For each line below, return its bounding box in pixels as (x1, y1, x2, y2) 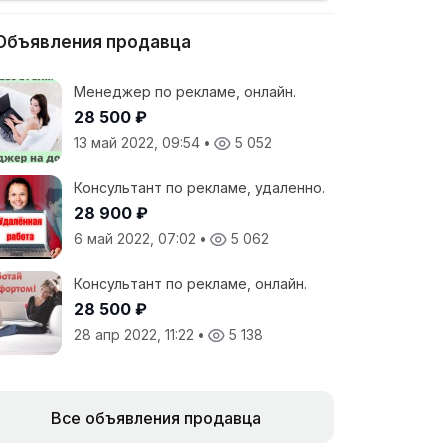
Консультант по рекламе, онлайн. (74, 275, 307, 292)
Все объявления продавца (51, 408, 261, 428)
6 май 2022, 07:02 (74, 230, 200, 247)
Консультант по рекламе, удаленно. (74, 179, 325, 196)
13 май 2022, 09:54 (74, 134, 204, 151)
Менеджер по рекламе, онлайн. (74, 83, 296, 100)
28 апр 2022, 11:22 (74, 326, 198, 343)
